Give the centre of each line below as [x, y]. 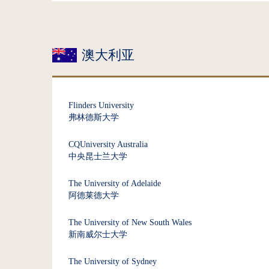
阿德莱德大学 [94, 195]
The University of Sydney [113, 261]
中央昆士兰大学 [98, 156]
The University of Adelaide [115, 183]
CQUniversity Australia [108, 144]
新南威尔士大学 [98, 234]
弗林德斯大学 [94, 117]
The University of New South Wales [130, 222]
